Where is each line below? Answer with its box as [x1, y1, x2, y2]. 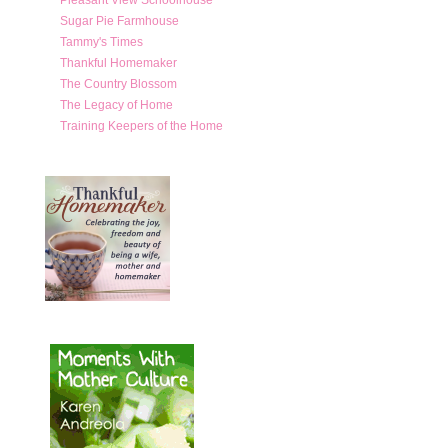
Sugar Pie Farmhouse [59, 13, 179, 28]
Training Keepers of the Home [59, 118, 223, 133]
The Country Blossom [59, 76, 177, 91]
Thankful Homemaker [59, 55, 177, 70]
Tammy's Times [59, 34, 143, 49]
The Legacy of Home [59, 97, 173, 112]
